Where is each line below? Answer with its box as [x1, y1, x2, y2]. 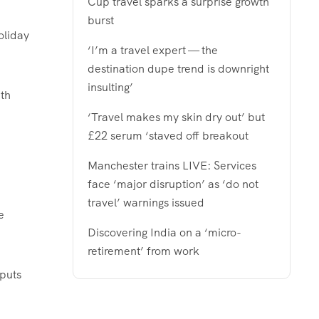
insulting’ [88, 79, 133, 95]
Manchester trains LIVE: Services [88, 157, 256, 173]
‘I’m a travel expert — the [88, 42, 218, 58]
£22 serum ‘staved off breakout [88, 127, 249, 143]
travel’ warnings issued [88, 194, 204, 210]
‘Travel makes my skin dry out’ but [88, 109, 265, 125]
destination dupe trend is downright [88, 61, 269, 76]
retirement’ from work [88, 243, 199, 258]
